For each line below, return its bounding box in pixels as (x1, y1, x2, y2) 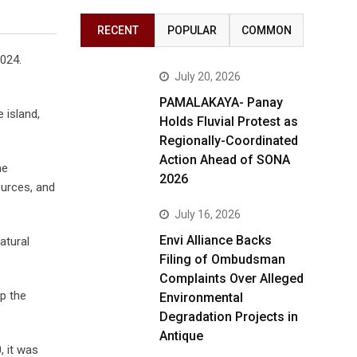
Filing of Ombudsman (159, 252, 285, 267)
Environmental (159, 290, 243, 305)
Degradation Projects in (159, 309, 298, 324)
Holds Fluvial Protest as (159, 114, 298, 129)
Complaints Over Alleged (159, 271, 304, 286)
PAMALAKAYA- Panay (159, 95, 283, 110)
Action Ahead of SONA (159, 152, 290, 167)
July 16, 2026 (175, 208, 241, 221)
